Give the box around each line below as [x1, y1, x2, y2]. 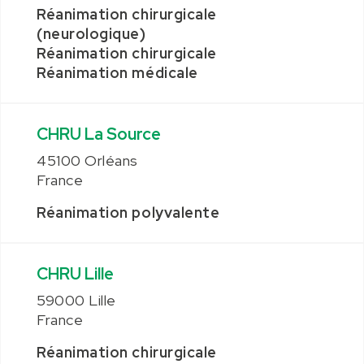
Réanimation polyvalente [37, 203, 220, 222]
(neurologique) [37, 24, 146, 43]
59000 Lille [37, 291, 116, 310]
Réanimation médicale [37, 63, 198, 82]
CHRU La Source [37, 123, 161, 145]
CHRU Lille [37, 263, 114, 284]
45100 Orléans [37, 151, 139, 170]
